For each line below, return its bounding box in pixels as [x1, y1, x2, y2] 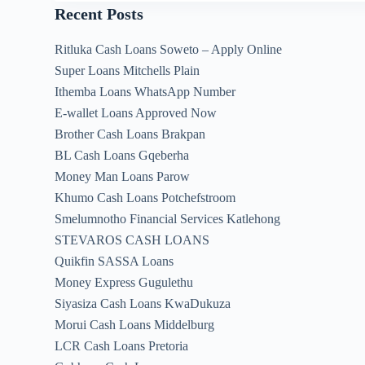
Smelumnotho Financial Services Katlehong [55, 211, 281, 226]
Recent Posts [55, 4, 144, 23]
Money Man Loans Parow [55, 169, 191, 183]
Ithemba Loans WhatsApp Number [55, 84, 236, 99]
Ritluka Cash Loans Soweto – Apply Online [55, 42, 283, 56]
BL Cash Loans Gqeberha [55, 147, 190, 162]
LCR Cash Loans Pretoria [55, 338, 189, 353]
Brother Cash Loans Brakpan [55, 126, 206, 141]
